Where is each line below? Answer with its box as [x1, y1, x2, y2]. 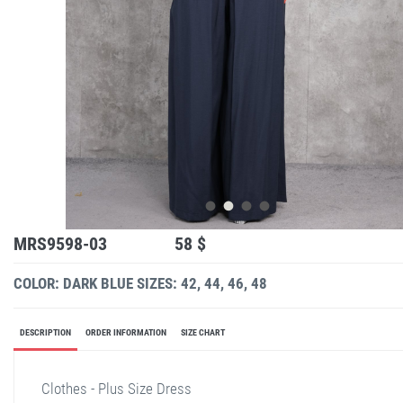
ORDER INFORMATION [85, 327, 166, 337]
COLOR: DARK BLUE [13, 273, 133, 292]
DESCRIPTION [20, 327, 71, 337]
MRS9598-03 [13, 232, 107, 255]
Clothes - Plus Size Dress [41, 379, 192, 398]
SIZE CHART [181, 327, 225, 337]
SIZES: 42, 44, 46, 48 [137, 273, 267, 292]
